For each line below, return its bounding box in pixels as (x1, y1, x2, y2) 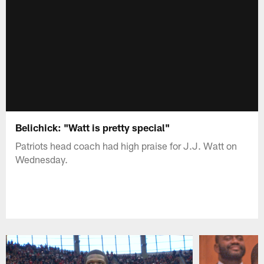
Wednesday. (15, 153, 68, 165)
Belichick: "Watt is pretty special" (15, 121, 170, 133)
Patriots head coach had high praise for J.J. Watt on (15, 139, 237, 151)
